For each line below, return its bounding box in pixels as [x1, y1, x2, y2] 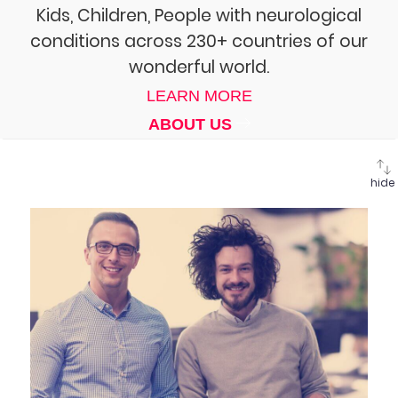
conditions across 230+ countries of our [30, 29, 368, 54]
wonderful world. [129, 55, 269, 80]
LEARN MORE [146, 87, 252, 106]
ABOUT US [147, 115, 236, 134]
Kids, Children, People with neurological [36, 4, 362, 28]
